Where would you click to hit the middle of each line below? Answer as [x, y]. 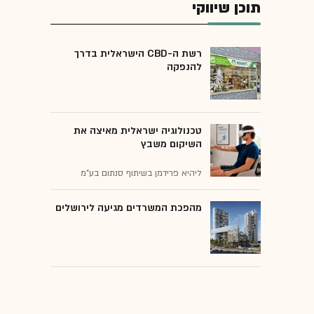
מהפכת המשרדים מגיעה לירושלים [129, 207]
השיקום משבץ [171, 144]
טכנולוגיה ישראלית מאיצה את [138, 130]
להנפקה [184, 67]
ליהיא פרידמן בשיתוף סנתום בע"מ [141, 173]
